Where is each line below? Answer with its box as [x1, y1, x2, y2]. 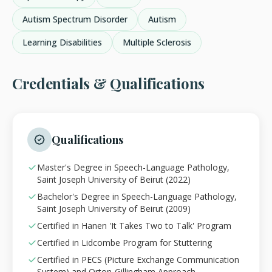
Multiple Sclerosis [123, 36, 191, 49]
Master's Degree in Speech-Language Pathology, [37, 161, 229, 174]
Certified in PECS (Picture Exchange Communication [37, 254, 239, 266]
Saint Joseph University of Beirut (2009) [37, 203, 191, 215]
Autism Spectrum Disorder [22, 13, 127, 25]
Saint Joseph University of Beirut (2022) [37, 174, 191, 186]
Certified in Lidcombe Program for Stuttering [37, 237, 212, 249]
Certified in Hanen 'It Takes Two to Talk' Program [37, 220, 231, 232]
